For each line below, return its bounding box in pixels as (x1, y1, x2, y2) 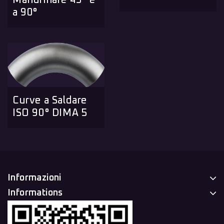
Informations (7, 188, 63, 198)
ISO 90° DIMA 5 (12, 108, 88, 118)
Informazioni (7, 173, 61, 183)
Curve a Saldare (12, 95, 87, 106)
